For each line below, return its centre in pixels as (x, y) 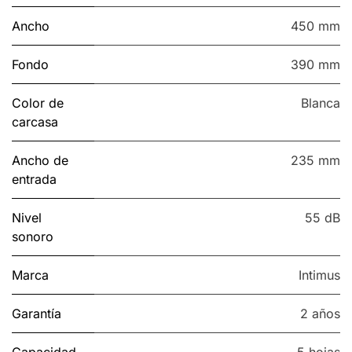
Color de (38, 103)
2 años (320, 314)
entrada (34, 180)
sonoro (33, 237)
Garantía (37, 314)
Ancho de (40, 161)
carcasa (35, 122)
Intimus (319, 275)
